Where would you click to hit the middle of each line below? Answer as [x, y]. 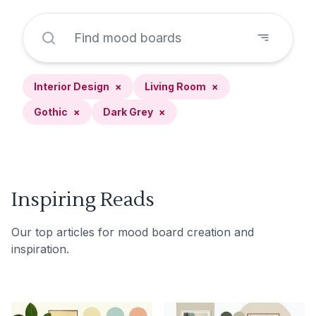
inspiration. [40, 249]
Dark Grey [128, 112]
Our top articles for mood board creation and [133, 232]
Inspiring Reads [83, 200]
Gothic [51, 112]
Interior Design [72, 86]
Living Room [175, 86]
